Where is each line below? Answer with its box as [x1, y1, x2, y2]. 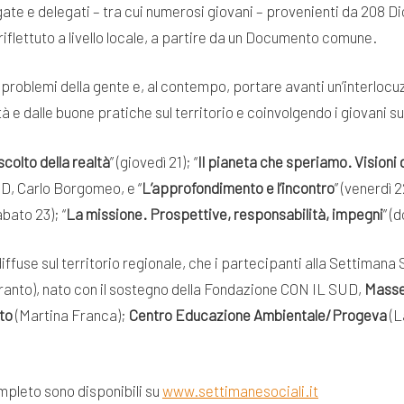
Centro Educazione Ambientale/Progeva [129, 306, 387, 324]
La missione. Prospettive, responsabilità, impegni [66, 204, 383, 223]
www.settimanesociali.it [162, 381, 318, 399]
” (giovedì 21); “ [110, 151, 197, 170]
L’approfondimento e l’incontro [142, 178, 335, 197]
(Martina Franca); [13, 306, 129, 324]
